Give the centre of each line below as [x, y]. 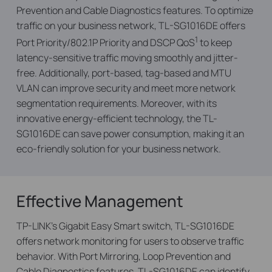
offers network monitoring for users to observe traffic [130, 241]
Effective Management [100, 201]
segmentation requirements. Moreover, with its [116, 104]
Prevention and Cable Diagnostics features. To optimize [134, 10]
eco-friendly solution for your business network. [118, 149]
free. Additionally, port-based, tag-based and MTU [124, 73]
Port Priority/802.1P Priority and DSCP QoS [105, 43]
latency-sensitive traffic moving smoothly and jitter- [127, 58]
